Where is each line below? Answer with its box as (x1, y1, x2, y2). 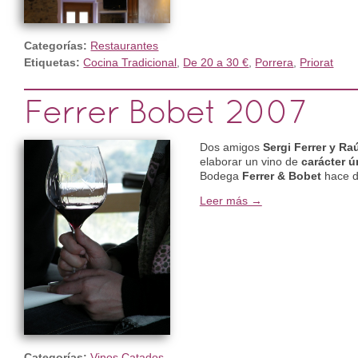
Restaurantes (90, 39, 159, 53)
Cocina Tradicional (83, 56, 177, 70)
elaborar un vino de (199, 155, 301, 169)
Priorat (300, 56, 334, 70)
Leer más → (199, 194, 262, 208)
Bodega (199, 169, 242, 183)
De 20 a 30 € (183, 56, 249, 70)
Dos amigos (199, 141, 263, 154)
